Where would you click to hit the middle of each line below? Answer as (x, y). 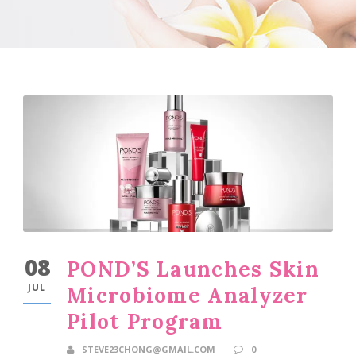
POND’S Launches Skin (193, 269)
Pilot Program (145, 321)
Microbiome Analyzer (188, 295)
